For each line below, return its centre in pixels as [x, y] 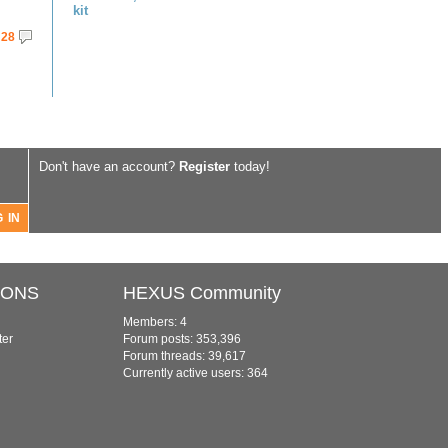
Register [204, 166]
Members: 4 [155, 322]
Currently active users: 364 [195, 373]
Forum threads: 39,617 [184, 356]
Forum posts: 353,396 [182, 339]
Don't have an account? [109, 166]
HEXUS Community [202, 293]
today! [250, 166]
